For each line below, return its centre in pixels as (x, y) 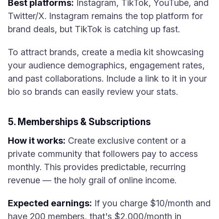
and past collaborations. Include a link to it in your (107, 78)
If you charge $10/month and (151, 203)
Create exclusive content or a (126, 141)
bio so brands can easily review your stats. (93, 92)
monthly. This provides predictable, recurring (97, 167)
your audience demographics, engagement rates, (106, 65)
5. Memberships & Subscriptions (79, 122)
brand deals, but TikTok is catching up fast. (94, 29)
